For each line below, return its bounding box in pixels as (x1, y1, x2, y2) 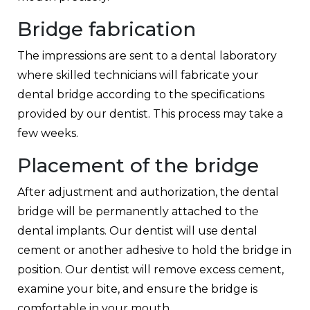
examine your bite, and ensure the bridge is (17, 282, 257, 295)
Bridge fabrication (17, 17, 196, 41)
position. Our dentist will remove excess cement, (17, 262, 284, 276)
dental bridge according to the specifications (17, 87, 264, 101)
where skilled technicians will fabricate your (17, 68, 259, 82)
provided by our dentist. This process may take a (17, 107, 283, 120)
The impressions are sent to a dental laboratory (17, 48, 277, 62)
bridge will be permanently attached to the (17, 204, 259, 218)
